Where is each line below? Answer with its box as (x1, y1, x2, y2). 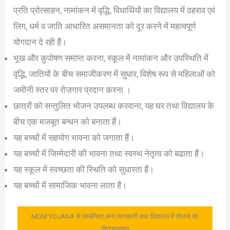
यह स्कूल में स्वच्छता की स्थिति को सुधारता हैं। (13, 164, 155, 175)
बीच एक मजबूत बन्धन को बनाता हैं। (13, 116, 122, 127)
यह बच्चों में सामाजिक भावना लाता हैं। (13, 180, 127, 190)
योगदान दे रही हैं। (13, 36, 67, 47)
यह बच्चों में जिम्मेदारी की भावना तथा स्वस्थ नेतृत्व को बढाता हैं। (13, 148, 205, 159)
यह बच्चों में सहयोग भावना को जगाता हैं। (13, 132, 135, 143)
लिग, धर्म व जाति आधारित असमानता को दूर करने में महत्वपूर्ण (13, 21, 196, 31)
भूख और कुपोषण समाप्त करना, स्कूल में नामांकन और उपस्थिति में (13, 52, 209, 63)
